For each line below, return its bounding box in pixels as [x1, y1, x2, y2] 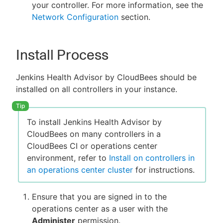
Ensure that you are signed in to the [32, 192, 167, 202]
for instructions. [133, 165, 195, 175]
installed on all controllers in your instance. [16, 84, 177, 94]
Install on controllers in [109, 153, 195, 163]
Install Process [16, 46, 109, 63]
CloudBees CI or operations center [27, 141, 157, 151]
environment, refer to [27, 153, 109, 163]
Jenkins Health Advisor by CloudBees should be [16, 72, 197, 82]
